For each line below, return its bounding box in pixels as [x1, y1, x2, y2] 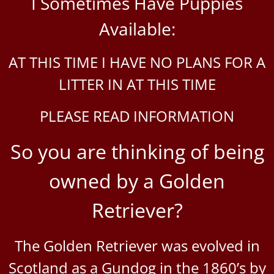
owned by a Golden [49, 167, 225, 194]
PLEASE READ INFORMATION [40, 105, 234, 126]
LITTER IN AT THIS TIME [58, 73, 216, 94]
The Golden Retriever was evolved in [14, 235, 260, 256]
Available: [98, 17, 176, 40]
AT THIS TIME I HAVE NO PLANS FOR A [9, 51, 265, 72]
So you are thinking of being [10, 138, 264, 165]
